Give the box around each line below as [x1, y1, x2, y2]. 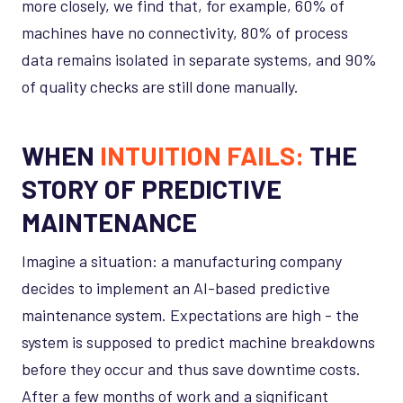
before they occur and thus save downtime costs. [22, 358, 361, 379]
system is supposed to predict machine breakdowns [22, 331, 375, 352]
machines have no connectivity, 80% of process [22, 22, 348, 42]
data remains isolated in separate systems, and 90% [22, 49, 377, 69]
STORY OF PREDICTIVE [22, 172, 282, 204]
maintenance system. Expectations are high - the [22, 304, 359, 325]
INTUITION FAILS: [100, 139, 304, 171]
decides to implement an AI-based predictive [22, 277, 330, 298]
